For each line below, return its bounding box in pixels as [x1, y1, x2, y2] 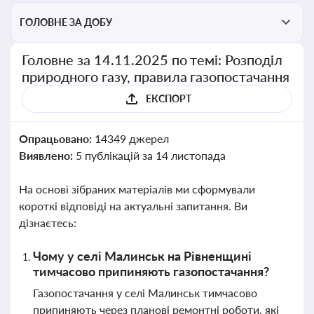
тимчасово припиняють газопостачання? [33, 264, 269, 279]
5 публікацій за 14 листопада [75, 149, 226, 162]
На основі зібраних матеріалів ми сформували [19, 182, 255, 196]
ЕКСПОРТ [145, 93, 191, 104]
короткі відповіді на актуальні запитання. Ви [19, 199, 247, 212]
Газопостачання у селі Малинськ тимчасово [33, 286, 257, 299]
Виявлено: [19, 149, 76, 162]
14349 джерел [94, 132, 169, 145]
